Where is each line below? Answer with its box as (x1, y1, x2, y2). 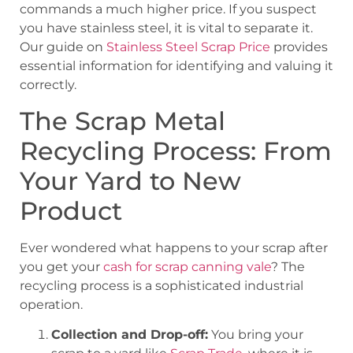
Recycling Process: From (20, 135, 332, 166)
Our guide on (20, 39, 106, 55)
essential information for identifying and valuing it (20, 58, 333, 74)
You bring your (208, 327, 303, 343)
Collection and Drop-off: (51, 327, 208, 343)
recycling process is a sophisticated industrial (20, 277, 303, 293)
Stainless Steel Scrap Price (106, 39, 270, 55)
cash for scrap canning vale (103, 258, 271, 274)
